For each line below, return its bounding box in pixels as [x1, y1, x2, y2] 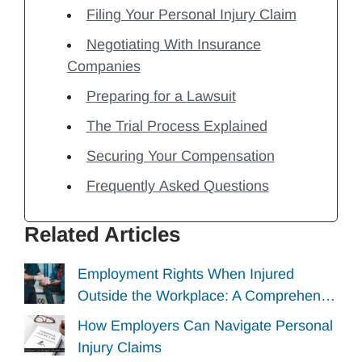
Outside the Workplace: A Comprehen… [78, 287, 335, 304]
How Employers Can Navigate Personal [78, 318, 333, 335]
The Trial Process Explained [86, 117, 267, 134]
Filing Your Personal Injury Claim [86, 6, 297, 23]
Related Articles [24, 221, 180, 246]
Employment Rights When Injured [78, 265, 294, 282]
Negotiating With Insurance [86, 36, 261, 53]
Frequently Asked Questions [86, 177, 269, 194]
